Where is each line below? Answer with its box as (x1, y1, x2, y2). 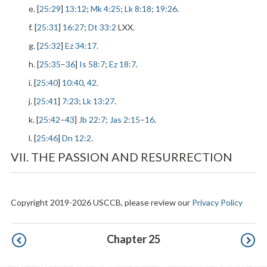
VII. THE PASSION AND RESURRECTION (11, 150, 232, 164)
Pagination (12, 229, 56, 240)
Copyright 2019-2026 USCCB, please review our (11, 197, 192, 207)
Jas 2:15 (110, 114, 140, 125)
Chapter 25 (107, 232, 160, 246)
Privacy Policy (192, 197, 243, 207)
